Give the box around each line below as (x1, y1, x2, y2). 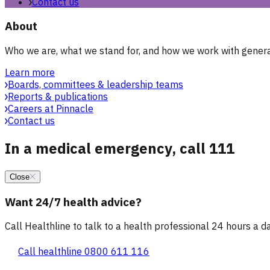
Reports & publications (8, 90, 108, 102)
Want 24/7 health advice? (5, 194, 142, 209)
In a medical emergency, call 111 (5, 138, 234, 158)
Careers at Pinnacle (8, 102, 93, 115)
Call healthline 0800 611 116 (18, 245, 149, 258)
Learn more (5, 66, 55, 78)
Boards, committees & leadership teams (8, 78, 183, 90)
